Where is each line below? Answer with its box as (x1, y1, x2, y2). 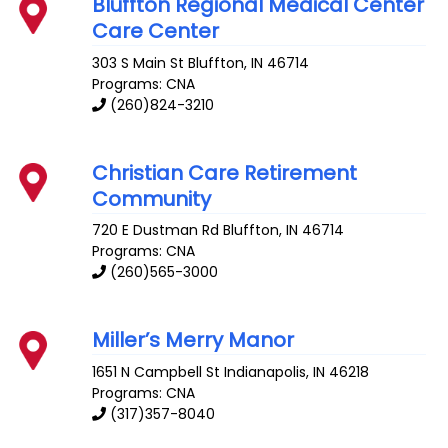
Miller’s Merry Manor (92, 326, 295, 355)
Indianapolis (224, 362, 307, 383)
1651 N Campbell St (92, 362, 221, 383)
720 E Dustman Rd (92, 220, 220, 241)
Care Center (92, 16, 220, 45)
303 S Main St (92, 52, 185, 73)
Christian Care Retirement (92, 158, 358, 187)
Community (92, 184, 212, 213)
